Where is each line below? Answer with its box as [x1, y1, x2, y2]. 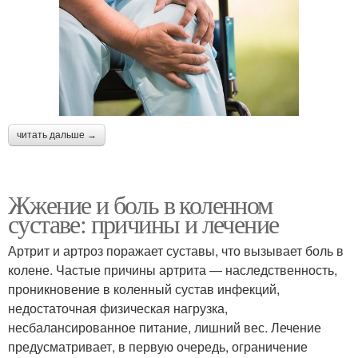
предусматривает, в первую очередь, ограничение [8, 336, 308, 356]
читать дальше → [17, 129, 97, 141]
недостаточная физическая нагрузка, [8, 298, 228, 317]
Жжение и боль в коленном [8, 186, 272, 221]
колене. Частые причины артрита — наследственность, [8, 260, 337, 279]
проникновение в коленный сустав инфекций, [8, 279, 280, 298]
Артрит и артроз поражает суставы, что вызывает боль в [8, 241, 344, 260]
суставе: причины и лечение [8, 205, 279, 241]
